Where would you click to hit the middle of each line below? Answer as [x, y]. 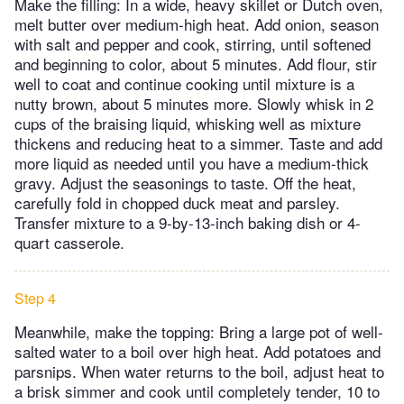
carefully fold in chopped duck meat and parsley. [177, 202]
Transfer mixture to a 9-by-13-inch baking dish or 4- [188, 222]
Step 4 [35, 298]
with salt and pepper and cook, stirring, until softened [193, 43]
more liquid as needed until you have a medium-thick [192, 162]
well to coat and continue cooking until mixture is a [184, 83]
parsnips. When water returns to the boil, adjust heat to [199, 371]
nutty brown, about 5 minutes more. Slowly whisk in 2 [194, 103]
